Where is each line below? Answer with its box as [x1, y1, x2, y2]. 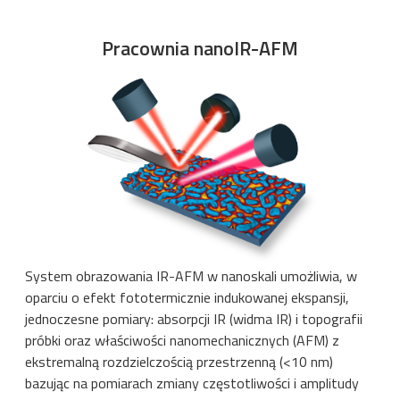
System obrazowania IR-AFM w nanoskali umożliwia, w [25, 265, 357, 287]
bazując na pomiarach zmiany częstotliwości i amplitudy [25, 372, 359, 395]
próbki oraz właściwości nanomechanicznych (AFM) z [25, 329, 339, 352]
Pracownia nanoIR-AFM [102, 33, 298, 63]
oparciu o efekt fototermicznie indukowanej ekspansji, [25, 287, 349, 309]
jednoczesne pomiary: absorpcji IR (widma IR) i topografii [25, 308, 362, 330]
